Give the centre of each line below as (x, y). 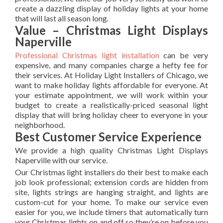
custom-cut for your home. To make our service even (111, 202)
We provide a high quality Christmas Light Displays (111, 150)
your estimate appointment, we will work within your (111, 95)
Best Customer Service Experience (108, 137)
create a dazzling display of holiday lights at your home (111, 8)
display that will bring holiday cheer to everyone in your (111, 115)
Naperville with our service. (61, 160)
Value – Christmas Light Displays (111, 30)
